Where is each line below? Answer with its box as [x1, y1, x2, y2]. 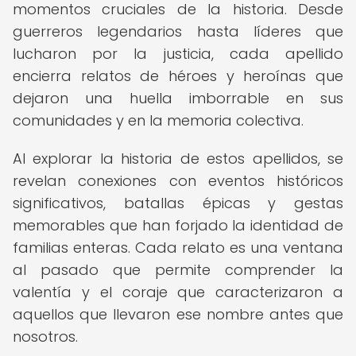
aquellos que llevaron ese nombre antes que [13, 304, 343, 324]
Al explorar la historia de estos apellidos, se [13, 149, 343, 168]
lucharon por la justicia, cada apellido [13, 44, 343, 64]
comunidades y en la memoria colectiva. [13, 110, 304, 130]
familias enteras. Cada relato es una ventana [13, 238, 343, 257]
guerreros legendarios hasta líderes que [13, 21, 343, 41]
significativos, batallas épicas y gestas [13, 193, 343, 213]
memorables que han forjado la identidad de [13, 215, 343, 235]
